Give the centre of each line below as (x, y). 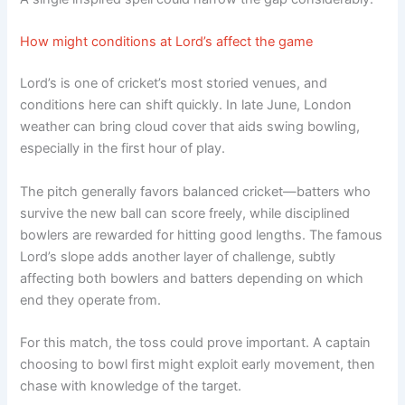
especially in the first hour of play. (123, 149)
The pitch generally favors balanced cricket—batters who (196, 191)
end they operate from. (91, 300)
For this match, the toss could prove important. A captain (196, 343)
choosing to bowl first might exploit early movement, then (198, 365)
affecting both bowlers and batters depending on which (192, 278)
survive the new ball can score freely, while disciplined (185, 213)
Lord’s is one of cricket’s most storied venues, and (174, 84)
